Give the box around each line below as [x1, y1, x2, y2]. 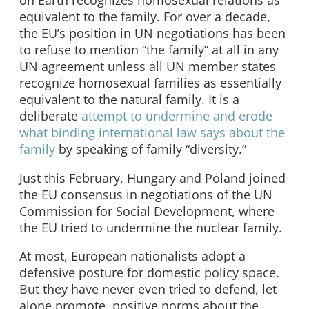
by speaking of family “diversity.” [55, 140, 246, 157]
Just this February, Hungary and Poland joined [19, 169, 286, 186]
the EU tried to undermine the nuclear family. [19, 219, 282, 236]
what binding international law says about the [19, 123, 285, 141]
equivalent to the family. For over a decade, [19, 8, 270, 25]
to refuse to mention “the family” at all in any [19, 41, 279, 58]
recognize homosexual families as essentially [19, 74, 281, 91]
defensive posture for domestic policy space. [19, 264, 279, 281]
